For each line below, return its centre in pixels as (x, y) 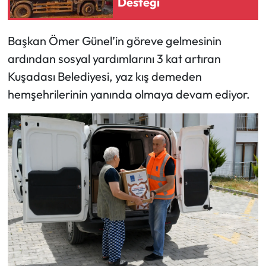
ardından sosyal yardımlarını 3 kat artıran (114, 59)
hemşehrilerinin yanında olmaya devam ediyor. (129, 94)
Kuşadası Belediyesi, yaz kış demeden (104, 77)
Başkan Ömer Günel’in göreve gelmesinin (114, 41)
